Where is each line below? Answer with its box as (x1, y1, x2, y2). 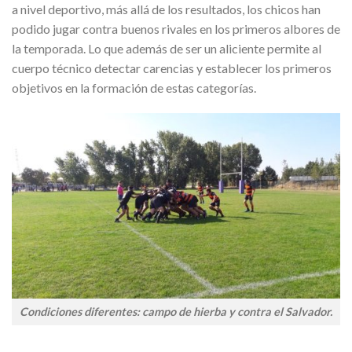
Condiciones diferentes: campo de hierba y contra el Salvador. (20, 305, 332, 319)
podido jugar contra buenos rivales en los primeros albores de (12, 20, 340, 36)
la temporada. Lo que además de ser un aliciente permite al (12, 40, 321, 56)
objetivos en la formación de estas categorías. (12, 79, 256, 95)
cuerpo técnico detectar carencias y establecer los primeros (12, 60, 332, 75)
